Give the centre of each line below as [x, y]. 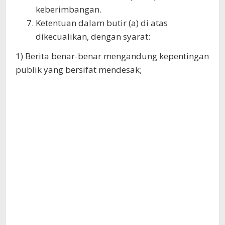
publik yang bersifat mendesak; [79, 69]
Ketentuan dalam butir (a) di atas [102, 23]
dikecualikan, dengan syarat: [93, 36]
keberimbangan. [69, 9]
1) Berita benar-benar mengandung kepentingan [112, 56]
